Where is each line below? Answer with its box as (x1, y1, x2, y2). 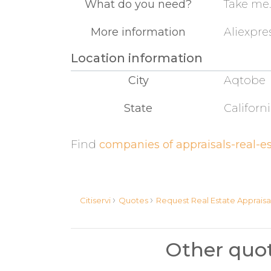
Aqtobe (224, 74, 266, 88)
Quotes (119, 195, 150, 206)
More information (91, 25, 186, 39)
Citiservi (80, 195, 113, 206)
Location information (71, 51, 203, 66)
